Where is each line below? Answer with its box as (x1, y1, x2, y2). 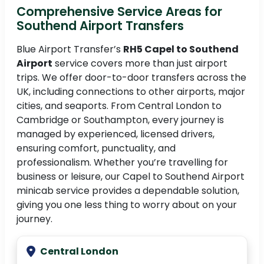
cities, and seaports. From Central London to (16, 99, 222, 113)
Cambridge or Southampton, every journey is (16, 113, 224, 127)
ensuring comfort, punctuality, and (16, 141, 176, 156)
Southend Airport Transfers (16, 17, 184, 35)
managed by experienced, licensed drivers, (16, 127, 214, 141)
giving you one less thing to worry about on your (16, 198, 237, 212)
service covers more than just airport (52, 57, 227, 71)
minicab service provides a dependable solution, (16, 184, 239, 198)
